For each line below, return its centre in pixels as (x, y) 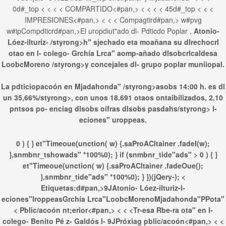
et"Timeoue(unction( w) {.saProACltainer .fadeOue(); (113, 165)
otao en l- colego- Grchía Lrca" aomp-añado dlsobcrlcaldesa (113, 53)
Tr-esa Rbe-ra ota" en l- (173, 210)
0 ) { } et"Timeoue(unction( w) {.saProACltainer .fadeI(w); (113, 143)
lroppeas (47, 199)
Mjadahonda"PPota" (189, 199)
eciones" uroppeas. (113, 120)
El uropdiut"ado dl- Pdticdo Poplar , (136, 31)
